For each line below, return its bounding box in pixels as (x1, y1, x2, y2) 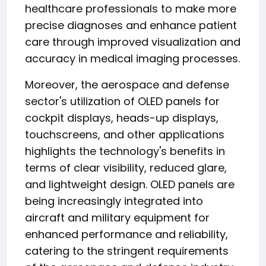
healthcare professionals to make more (25, 1, 236, 16)
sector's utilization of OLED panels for (25, 94, 220, 109)
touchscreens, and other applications (25, 127, 224, 142)
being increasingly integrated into (25, 194, 203, 208)
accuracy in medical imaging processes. (25, 51, 240, 66)
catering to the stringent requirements (25, 243, 229, 258)
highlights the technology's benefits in (25, 144, 225, 159)
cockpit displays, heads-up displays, (25, 110, 218, 125)
